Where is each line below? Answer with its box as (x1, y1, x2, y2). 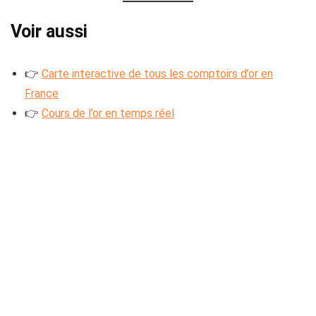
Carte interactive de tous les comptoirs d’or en (42, 66, 273, 80)
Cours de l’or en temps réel (42, 106, 174, 120)
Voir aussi (11, 20, 87, 42)
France (25, 86, 59, 100)
